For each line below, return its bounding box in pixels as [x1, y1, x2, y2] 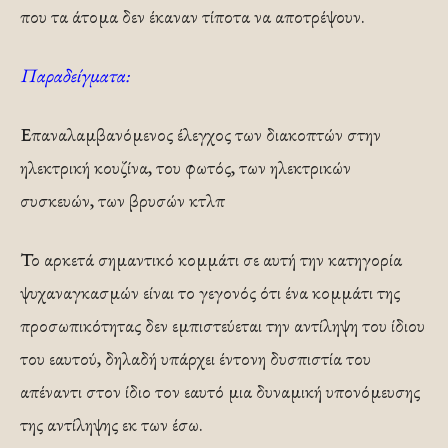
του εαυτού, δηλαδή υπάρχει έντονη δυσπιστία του [20, 346, 371, 372]
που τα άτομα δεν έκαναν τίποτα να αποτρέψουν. [20, 4, 365, 30]
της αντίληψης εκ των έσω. [20, 412, 203, 438]
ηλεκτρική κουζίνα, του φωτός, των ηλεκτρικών [20, 155, 351, 181]
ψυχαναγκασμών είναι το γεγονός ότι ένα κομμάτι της [20, 280, 400, 306]
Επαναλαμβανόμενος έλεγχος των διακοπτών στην [20, 122, 381, 148]
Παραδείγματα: [20, 63, 130, 89]
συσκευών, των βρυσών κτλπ [20, 188, 225, 214]
